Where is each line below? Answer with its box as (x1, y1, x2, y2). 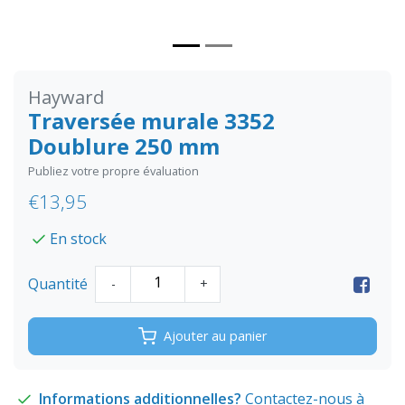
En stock (50, 229, 107, 250)
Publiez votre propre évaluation (28, 163, 199, 180)
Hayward (28, 85, 104, 110)
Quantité (28, 274, 88, 295)
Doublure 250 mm (28, 131, 220, 162)
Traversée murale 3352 (28, 106, 275, 137)
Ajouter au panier (164, 327, 267, 345)
